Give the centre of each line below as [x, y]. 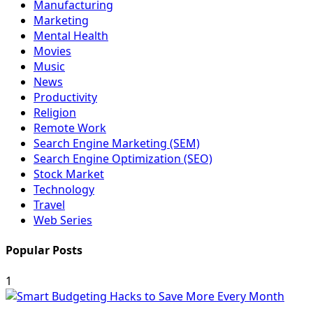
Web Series [63, 220]
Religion [55, 112]
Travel [49, 205]
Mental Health [71, 36]
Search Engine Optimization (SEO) [123, 159]
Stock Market [69, 174]
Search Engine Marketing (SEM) [117, 143]
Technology [64, 189]
